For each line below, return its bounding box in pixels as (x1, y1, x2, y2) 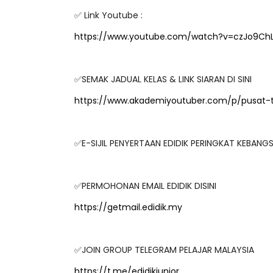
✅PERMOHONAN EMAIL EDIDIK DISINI (74, 170, 216, 183)
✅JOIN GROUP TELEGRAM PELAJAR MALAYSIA (74, 234, 254, 247)
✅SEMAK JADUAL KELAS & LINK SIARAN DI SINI (74, 63, 252, 76)
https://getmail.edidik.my (74, 191, 182, 204)
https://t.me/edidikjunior (74, 255, 179, 268)
